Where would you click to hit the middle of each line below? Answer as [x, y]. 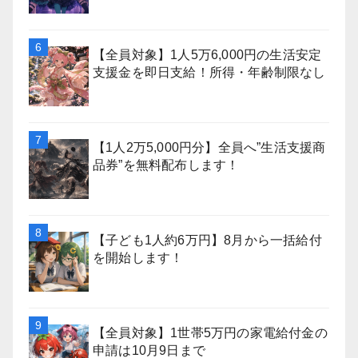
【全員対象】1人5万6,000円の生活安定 [207, 54]
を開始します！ [138, 257]
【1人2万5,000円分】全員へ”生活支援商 [209, 147]
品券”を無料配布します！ [166, 165]
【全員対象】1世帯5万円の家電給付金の [210, 332]
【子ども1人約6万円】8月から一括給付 [207, 240]
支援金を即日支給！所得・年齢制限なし [209, 72]
